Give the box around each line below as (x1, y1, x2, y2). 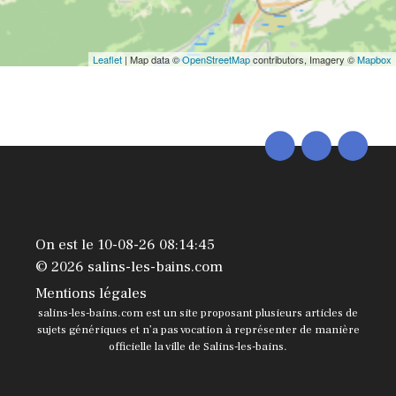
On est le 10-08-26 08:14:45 (35, 235, 215, 255)
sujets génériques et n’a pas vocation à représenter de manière (36, 323, 360, 337)
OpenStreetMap (182, 52, 250, 66)
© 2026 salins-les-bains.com (35, 257, 223, 277)
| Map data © (122, 52, 182, 66)
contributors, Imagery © (250, 52, 357, 66)
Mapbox (357, 52, 392, 66)
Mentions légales (35, 284, 147, 303)
